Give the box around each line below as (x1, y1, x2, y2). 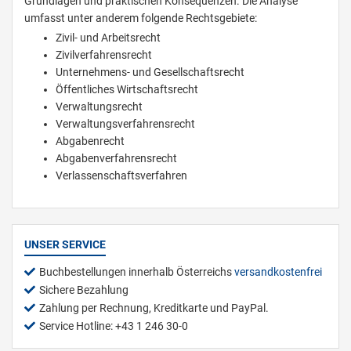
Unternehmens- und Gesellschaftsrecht (56, 66, 244, 79)
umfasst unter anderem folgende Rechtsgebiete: (24, 12, 257, 25)
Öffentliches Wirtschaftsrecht (56, 83, 198, 96)
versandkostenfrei (234, 266, 322, 279)
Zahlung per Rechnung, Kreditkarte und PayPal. (39, 302, 269, 315)
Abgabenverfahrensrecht (56, 152, 177, 165)
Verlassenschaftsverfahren (56, 169, 187, 183)
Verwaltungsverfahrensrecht (56, 118, 195, 131)
